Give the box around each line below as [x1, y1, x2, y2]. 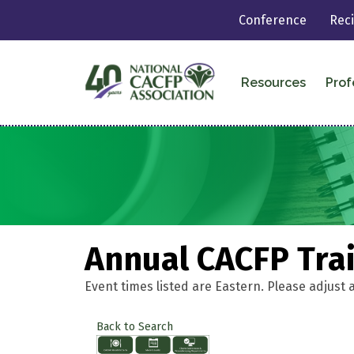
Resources [240, 74, 306, 90]
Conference [239, 13, 307, 28]
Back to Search [96, 319, 173, 333]
